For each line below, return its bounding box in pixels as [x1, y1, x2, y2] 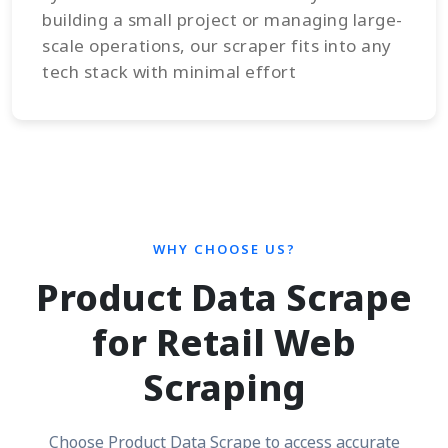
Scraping [142, 363, 306, 413]
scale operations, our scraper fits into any [42, 34, 392, 58]
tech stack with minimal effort [42, 60, 296, 84]
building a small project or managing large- [42, 8, 403, 32]
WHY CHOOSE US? [152, 240, 296, 259]
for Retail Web [92, 318, 356, 368]
